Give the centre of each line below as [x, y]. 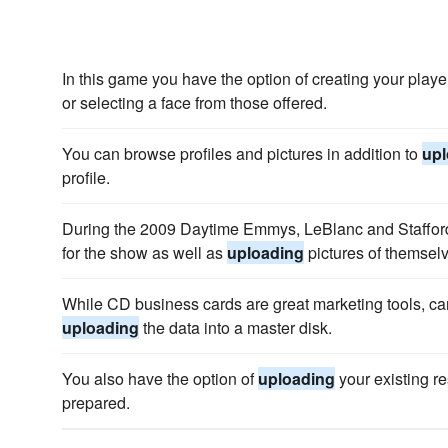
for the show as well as [144, 252]
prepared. [96, 402]
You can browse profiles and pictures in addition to [242, 153]
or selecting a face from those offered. [194, 102]
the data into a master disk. [235, 327]
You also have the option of [160, 378]
